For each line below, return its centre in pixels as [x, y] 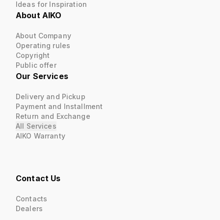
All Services [36, 126]
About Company [43, 36]
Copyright [33, 55]
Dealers [29, 208]
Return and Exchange [53, 116]
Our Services [42, 76]
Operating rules [43, 45]
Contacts [32, 199]
